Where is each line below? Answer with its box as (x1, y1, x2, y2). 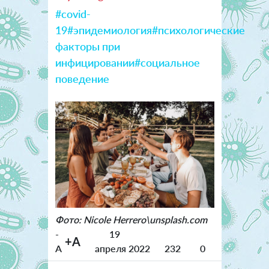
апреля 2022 (94, 242, 150, 254)
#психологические (151, 23, 245, 37)
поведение (55, 72, 109, 86)
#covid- (55, 7, 91, 21)
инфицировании (55, 56, 134, 70)
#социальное (134, 56, 200, 70)
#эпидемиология (67, 23, 152, 37)
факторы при (55, 40, 120, 53)
